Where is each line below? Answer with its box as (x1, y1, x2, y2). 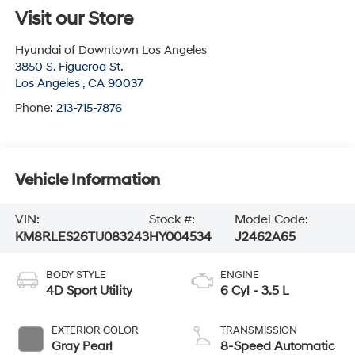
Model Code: (234, 212, 308, 228)
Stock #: (148, 212, 195, 228)
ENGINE (220, 268, 259, 281)
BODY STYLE (45, 268, 106, 281)
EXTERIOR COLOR (51, 323, 139, 337)
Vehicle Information (14, 170, 160, 190)
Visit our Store (14, 6, 133, 31)
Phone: (14, 100, 56, 116)
